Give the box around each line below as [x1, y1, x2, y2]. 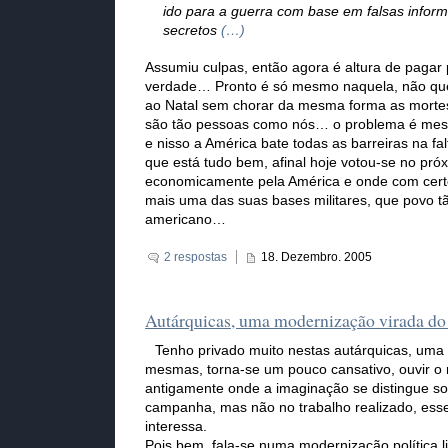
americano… [145, 212, 226, 228]
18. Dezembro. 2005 [261, 250, 372, 265]
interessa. [145, 419, 207, 435]
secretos [163, 23, 221, 39]
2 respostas [164, 250, 227, 265]
